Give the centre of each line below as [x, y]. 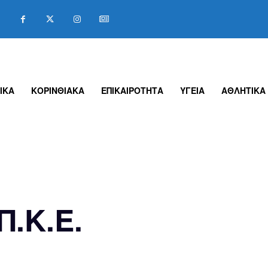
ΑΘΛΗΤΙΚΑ [244, 91]
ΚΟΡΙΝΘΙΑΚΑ [58, 91]
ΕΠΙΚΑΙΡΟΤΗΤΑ [133, 91]
